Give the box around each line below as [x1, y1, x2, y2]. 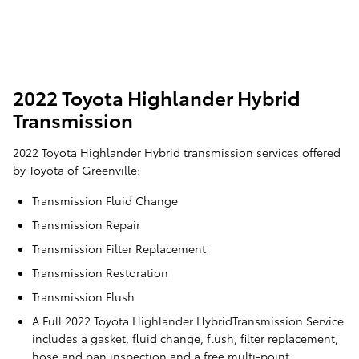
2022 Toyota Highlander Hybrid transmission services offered [13, 144, 341, 161]
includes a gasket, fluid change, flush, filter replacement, [32, 330, 338, 347]
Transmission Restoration [32, 264, 168, 281]
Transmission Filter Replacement [32, 240, 206, 257]
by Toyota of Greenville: [13, 162, 140, 179]
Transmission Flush [32, 288, 135, 305]
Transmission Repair [32, 216, 140, 233]
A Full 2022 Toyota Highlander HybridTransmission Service [32, 313, 344, 329]
